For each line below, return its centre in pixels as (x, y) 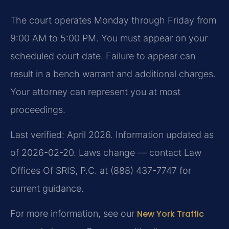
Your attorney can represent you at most (95, 91)
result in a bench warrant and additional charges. (113, 74)
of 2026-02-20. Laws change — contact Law (106, 152)
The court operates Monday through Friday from (113, 20)
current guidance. (47, 188)
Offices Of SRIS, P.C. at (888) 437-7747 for (101, 170)
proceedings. (38, 109)
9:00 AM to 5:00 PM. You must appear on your (109, 38)
